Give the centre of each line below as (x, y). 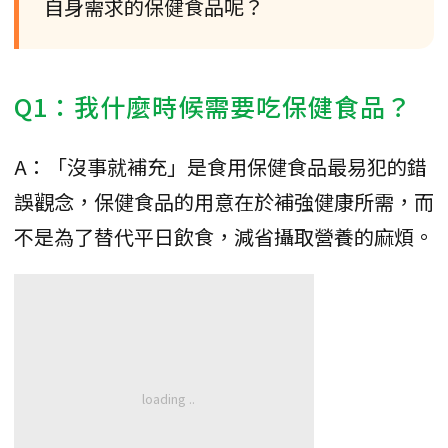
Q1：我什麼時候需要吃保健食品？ (213, 105)
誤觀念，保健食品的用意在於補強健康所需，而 (224, 201)
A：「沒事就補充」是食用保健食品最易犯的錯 (220, 166)
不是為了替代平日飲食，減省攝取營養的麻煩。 (224, 236)
